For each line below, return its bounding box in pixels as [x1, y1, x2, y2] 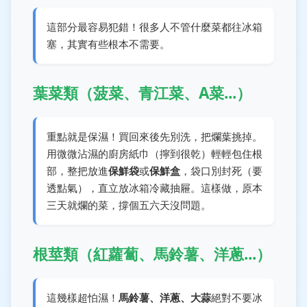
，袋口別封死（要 [180, 163, 262, 177]
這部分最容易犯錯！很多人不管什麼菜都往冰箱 [47, 19, 262, 34]
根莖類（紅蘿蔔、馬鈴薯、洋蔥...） [33, 243, 271, 265]
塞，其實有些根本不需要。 [47, 36, 170, 51]
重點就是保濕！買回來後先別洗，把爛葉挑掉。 [47, 129, 262, 143]
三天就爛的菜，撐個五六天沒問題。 [47, 197, 211, 212]
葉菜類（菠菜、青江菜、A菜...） [33, 82, 251, 103]
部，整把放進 [47, 163, 108, 177]
